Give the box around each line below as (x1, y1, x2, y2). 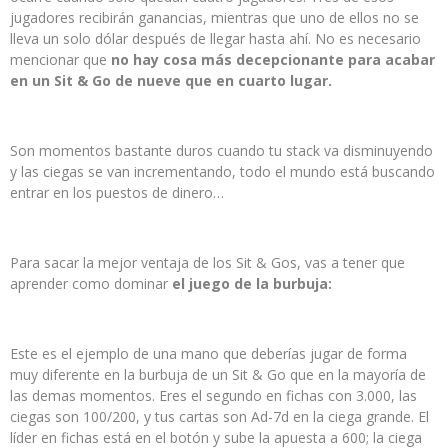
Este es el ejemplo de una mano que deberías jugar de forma (10, 343, 407, 363)
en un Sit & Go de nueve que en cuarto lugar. (10, 70, 332, 90)
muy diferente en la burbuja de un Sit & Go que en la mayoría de (10, 364, 426, 384)
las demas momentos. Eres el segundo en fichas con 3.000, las (10, 385, 417, 405)
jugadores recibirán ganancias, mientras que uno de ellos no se (10, 7, 419, 27)
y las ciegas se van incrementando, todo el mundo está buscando (10, 161, 435, 181)
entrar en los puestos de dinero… (10, 182, 224, 202)
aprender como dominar (10, 273, 172, 293)
